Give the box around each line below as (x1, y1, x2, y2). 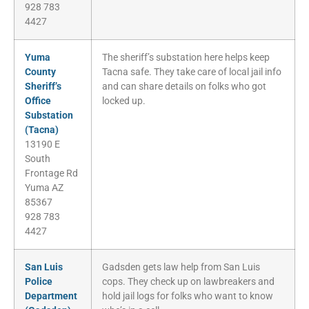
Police (25, 276, 52, 288)
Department (25, 290, 77, 303)
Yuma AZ (25, 182, 63, 195)
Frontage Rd (25, 168, 78, 180)
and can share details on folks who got (102, 81, 266, 93)
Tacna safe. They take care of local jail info (102, 66, 281, 79)
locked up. (102, 95, 146, 108)
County (25, 66, 56, 79)
